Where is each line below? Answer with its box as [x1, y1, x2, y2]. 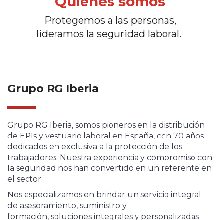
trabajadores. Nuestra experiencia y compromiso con [7, 153, 212, 162]
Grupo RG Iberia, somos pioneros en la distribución [7, 120, 205, 130]
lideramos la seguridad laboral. [36, 28, 184, 40]
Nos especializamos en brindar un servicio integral [7, 190, 201, 199]
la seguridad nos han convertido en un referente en [7, 164, 212, 173]
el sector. [7, 174, 43, 184]
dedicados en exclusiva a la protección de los [7, 142, 182, 151]
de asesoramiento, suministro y [7, 200, 127, 210]
